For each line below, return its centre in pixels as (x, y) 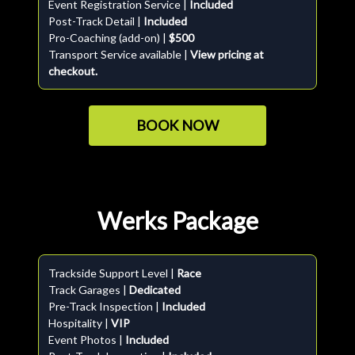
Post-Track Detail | (96, 21)
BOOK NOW (177, 125)
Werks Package (177, 220)
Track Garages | (89, 290)
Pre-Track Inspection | (105, 306)
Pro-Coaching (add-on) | (109, 38)
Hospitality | (80, 323)
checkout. (73, 71)
